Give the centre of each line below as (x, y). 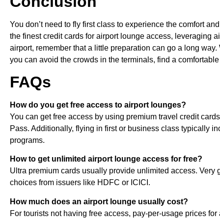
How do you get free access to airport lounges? (98, 105)
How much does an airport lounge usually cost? (99, 201)
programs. (27, 140)
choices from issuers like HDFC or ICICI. (80, 183)
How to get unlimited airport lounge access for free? (106, 159)
